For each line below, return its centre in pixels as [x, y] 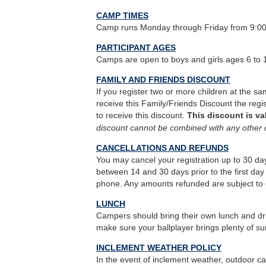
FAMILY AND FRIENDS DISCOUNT [163, 80]
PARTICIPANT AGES [136, 48]
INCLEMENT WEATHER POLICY [159, 248]
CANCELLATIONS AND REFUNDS [162, 148]
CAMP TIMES [122, 16]
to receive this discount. [142, 115]
